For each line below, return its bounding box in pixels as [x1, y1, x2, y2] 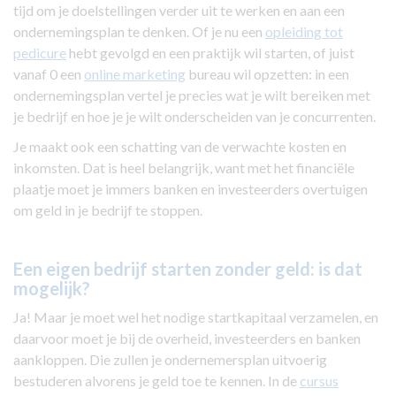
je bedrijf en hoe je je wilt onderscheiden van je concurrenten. [13, 108, 376, 126]
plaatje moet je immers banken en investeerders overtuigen [13, 180, 368, 198]
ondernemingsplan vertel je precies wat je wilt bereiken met [13, 87, 370, 104]
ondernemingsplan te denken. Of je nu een [13, 23, 265, 41]
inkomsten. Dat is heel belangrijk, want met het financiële [13, 159, 354, 177]
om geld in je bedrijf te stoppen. [13, 202, 202, 219]
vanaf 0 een [13, 65, 84, 83]
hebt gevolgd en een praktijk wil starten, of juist [66, 44, 354, 62]
